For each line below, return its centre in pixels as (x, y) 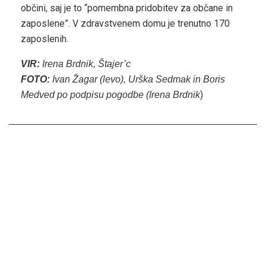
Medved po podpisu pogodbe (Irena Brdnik (110, 94)
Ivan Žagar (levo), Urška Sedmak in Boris (137, 79)
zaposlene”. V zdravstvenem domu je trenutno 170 (125, 23)
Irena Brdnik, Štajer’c (85, 64)
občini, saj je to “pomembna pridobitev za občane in (127, 8)
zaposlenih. (45, 39)
